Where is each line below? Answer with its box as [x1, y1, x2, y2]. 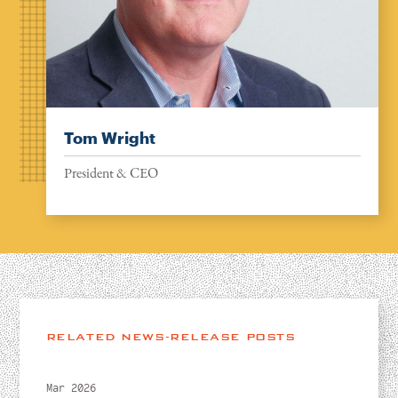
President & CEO [63, 163, 158, 183]
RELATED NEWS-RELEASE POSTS [45, 330, 296, 344]
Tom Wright [63, 128, 155, 148]
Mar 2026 [45, 381, 96, 396]
